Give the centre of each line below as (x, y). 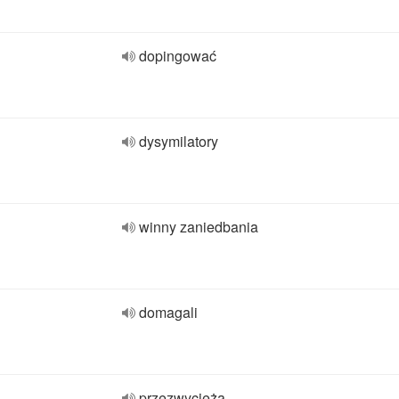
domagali (168, 312)
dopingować (178, 56)
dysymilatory (179, 141)
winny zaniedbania (199, 227)
